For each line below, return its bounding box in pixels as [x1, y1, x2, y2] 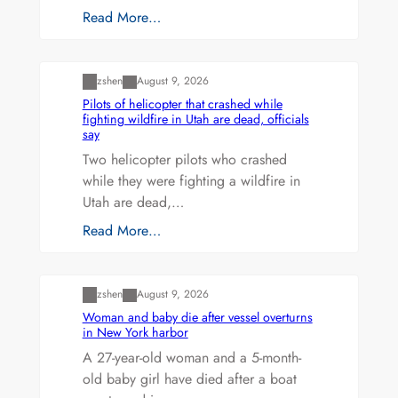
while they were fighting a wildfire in [82, 170, 300, 191]
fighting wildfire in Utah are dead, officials [82, 109, 309, 128]
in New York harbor [82, 323, 188, 342]
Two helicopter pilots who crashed [82, 148, 287, 170]
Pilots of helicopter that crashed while [82, 94, 283, 113]
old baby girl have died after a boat [82, 369, 297, 390]
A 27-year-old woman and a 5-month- [82, 347, 301, 369]
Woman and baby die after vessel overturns [82, 308, 313, 327]
